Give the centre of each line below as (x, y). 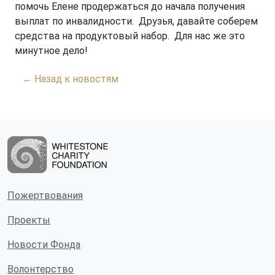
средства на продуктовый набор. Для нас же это (130, 36)
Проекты (29, 220)
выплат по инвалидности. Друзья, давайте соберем (136, 21)
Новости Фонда (44, 245)
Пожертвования (45, 196)
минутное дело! (51, 51)
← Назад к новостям (70, 79)
